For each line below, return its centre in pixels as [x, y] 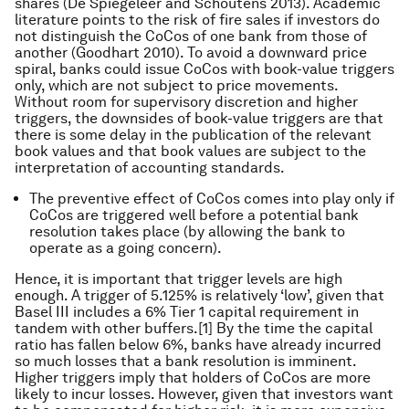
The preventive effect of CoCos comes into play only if [212, 199]
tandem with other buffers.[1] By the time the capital [194, 328]
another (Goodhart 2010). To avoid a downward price [191, 52]
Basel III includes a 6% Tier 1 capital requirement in [187, 312]
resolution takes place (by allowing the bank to [187, 231]
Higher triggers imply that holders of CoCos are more [193, 378]
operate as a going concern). [126, 248]
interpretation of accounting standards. [150, 168]
